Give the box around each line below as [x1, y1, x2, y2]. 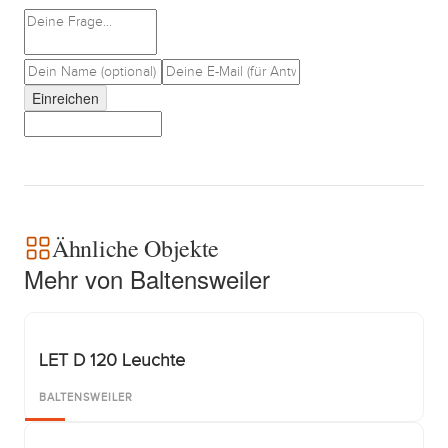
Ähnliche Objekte [52, 232, 220, 264]
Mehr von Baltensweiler [24, 261, 270, 296]
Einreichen [32, 88, 99, 108]
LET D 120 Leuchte [39, 350, 185, 371]
